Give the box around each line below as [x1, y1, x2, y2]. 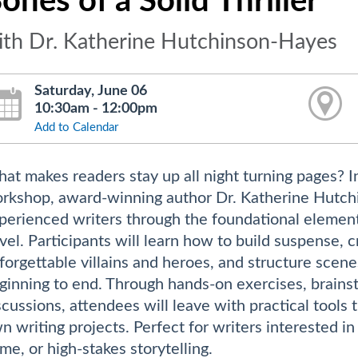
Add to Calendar [34, 121, 119, 134]
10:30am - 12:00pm [34, 101, 158, 116]
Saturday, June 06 [34, 84, 148, 98]
